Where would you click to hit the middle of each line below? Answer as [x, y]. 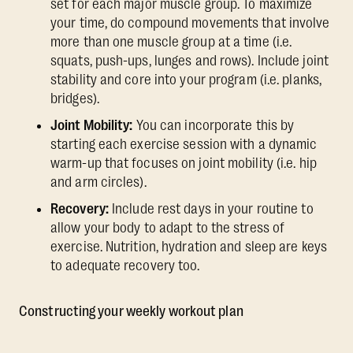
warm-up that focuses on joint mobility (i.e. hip [184, 163]
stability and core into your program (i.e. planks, [186, 80]
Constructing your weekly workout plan [131, 312]
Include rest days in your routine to [211, 209]
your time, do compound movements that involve [190, 23]
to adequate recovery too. [125, 266]
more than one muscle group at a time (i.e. [171, 42]
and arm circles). [98, 182]
